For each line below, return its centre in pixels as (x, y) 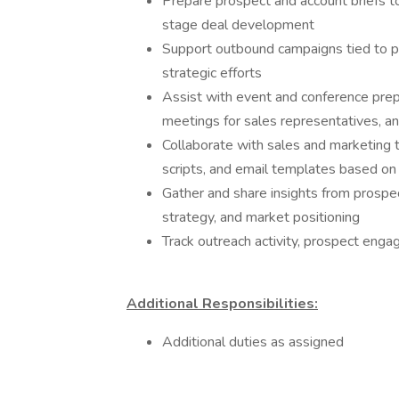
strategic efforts (212, 73)
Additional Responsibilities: (222, 304)
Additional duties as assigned (253, 342)
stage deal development (238, 25)
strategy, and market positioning (261, 217)
